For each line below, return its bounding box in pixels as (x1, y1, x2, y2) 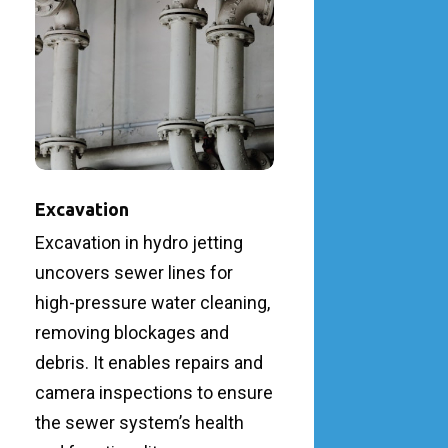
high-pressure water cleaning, (34, 291, 270, 313)
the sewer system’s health (34, 411, 244, 433)
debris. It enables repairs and (34, 351, 263, 373)
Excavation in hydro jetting (34, 231, 243, 253)
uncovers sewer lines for (34, 261, 233, 283)
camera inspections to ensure (34, 381, 273, 403)
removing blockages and (34, 321, 229, 343)
